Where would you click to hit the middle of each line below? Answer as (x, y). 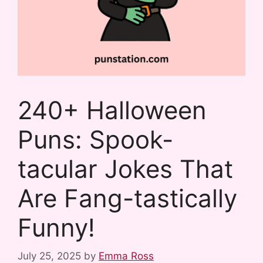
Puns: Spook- (95, 139)
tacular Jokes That (125, 168)
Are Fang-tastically (127, 198)
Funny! (56, 227)
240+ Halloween (112, 110)
